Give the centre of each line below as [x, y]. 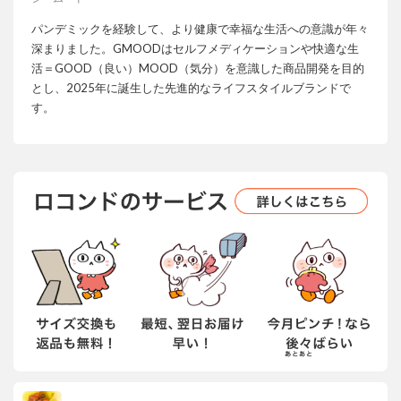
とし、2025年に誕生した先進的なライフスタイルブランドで [191, 87]
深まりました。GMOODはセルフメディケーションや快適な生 [195, 48]
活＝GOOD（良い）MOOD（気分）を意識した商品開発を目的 [198, 68]
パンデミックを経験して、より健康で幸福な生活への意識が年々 [200, 28]
